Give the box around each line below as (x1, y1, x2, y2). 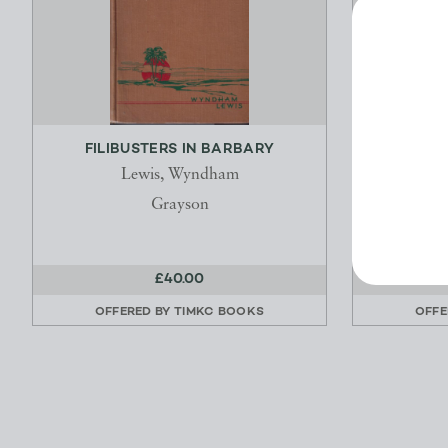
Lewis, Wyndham (120, 167, 239, 184)
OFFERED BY (94, 306, 174, 319)
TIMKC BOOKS (174, 306, 265, 319)
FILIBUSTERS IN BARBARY (84, 142, 275, 158)
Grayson (150, 197, 209, 214)
